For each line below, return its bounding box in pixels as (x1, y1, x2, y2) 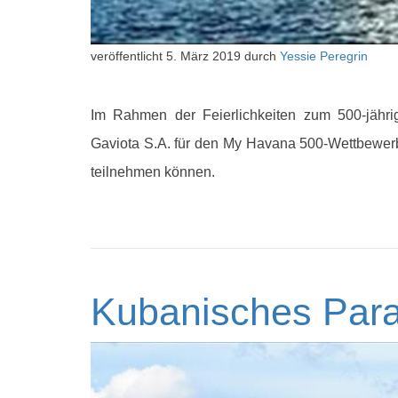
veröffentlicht (91, 50, 166, 63)
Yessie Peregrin (280, 50, 368, 63)
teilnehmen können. (91, 164, 215, 180)
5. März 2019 (166, 50, 241, 63)
